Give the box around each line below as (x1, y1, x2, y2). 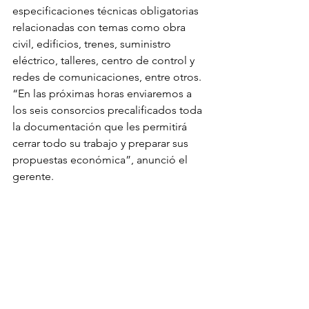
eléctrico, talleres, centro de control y (12, 54, 197, 67)
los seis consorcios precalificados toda (12, 103, 205, 117)
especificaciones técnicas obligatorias (12, 4, 201, 17)
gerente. (12, 170, 54, 183)
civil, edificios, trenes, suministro (12, 37, 174, 50)
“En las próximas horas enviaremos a (12, 87, 195, 100)
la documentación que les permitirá (12, 120, 190, 133)
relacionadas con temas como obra (12, 21, 188, 34)
